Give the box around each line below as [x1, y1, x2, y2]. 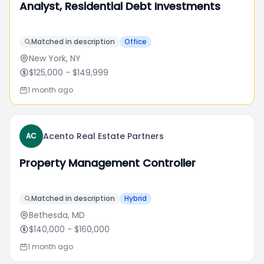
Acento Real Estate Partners [43, 130, 164, 142]
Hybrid [124, 193, 147, 203]
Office [124, 37, 147, 47]
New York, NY [29, 52, 81, 64]
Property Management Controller [19, 156, 196, 170]
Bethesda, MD [29, 209, 85, 221]
